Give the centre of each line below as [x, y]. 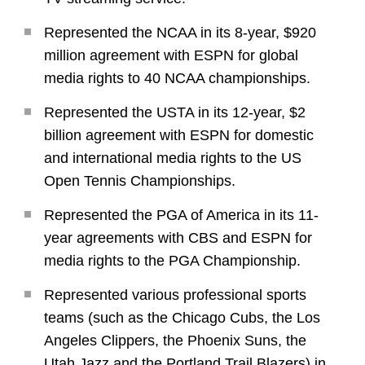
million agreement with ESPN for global [171, 56]
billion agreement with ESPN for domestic [179, 136]
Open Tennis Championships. [140, 181]
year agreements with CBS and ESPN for [178, 238]
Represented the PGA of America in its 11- [181, 215]
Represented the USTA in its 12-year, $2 [175, 113]
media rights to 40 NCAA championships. [177, 79]
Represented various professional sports [175, 295]
